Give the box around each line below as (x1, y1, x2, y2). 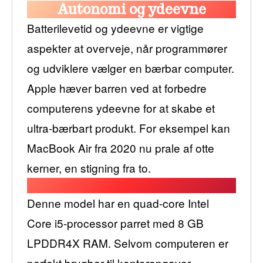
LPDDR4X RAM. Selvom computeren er (27, 234, 228, 251)
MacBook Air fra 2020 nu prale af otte (27, 139, 214, 156)
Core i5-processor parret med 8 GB (27, 214, 204, 231)
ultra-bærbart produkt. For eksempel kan (27, 119, 230, 136)
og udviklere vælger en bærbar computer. (27, 59, 234, 76)
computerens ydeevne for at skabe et (27, 99, 215, 116)
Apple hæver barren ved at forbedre (27, 79, 207, 96)
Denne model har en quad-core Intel (27, 194, 209, 211)
